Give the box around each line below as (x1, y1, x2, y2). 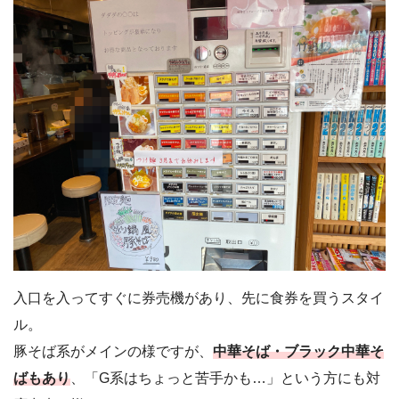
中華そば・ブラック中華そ (213, 344, 384, 360)
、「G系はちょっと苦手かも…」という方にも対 (70, 370, 380, 387)
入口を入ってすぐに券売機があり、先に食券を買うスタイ (13, 290, 384, 306)
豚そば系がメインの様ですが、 (13, 344, 213, 360)
